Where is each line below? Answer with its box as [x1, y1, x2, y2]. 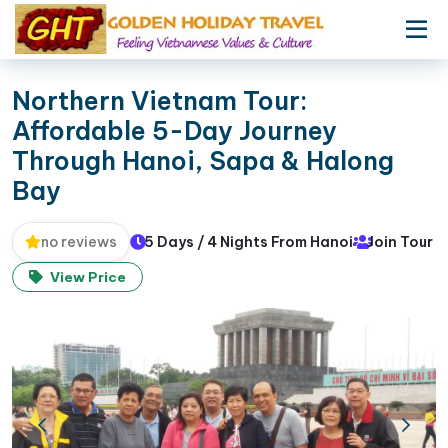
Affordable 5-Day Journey [12, 115, 337, 147]
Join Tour [367, 232, 433, 251]
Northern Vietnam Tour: [12, 85, 307, 117]
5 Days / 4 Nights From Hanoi [144, 232, 353, 251]
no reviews [41, 233, 117, 251]
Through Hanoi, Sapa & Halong [12, 145, 394, 177]
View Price [47, 268, 126, 286]
